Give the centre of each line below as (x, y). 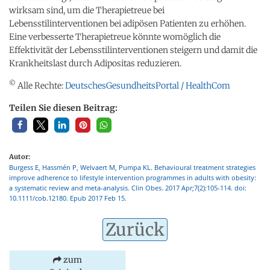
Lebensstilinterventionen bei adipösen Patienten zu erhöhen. (127, 23)
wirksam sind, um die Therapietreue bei (87, 10)
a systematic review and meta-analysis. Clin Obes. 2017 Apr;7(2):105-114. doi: (128, 187)
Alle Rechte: (40, 85)
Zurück (135, 229)
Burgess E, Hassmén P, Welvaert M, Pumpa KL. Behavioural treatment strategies (132, 167)
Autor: (20, 156)
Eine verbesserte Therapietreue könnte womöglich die (115, 36)
